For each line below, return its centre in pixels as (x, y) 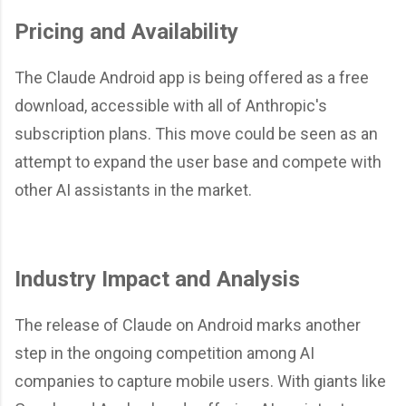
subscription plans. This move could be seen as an (196, 134)
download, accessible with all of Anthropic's (171, 106)
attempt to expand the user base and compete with (198, 162)
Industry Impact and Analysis (157, 279)
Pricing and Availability (126, 32)
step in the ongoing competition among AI (164, 353)
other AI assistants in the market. (133, 190)
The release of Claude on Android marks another (188, 325)
